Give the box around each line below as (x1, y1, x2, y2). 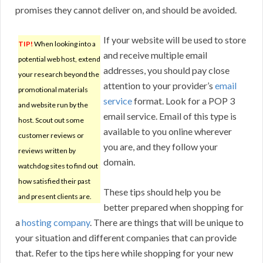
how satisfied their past (18, 177, 90, 186)
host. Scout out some (18, 116, 84, 125)
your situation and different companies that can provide (15, 232, 237, 244)
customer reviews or (18, 131, 84, 140)
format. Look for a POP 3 (132, 95, 235, 107)
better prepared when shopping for (103, 201, 244, 213)
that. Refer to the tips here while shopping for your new (15, 247, 233, 259)
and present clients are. (18, 192, 92, 201)
